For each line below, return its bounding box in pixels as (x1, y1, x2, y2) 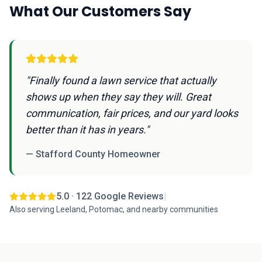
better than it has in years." (26, 123, 149, 136)
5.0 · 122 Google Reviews (56, 191, 164, 202)
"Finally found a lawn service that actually (26, 74, 216, 87)
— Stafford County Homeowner (26, 149, 160, 160)
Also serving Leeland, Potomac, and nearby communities (9, 205, 218, 214)
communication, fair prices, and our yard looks (26, 107, 238, 119)
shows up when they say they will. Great (26, 91, 211, 103)
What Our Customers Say (9, 2, 191, 21)
